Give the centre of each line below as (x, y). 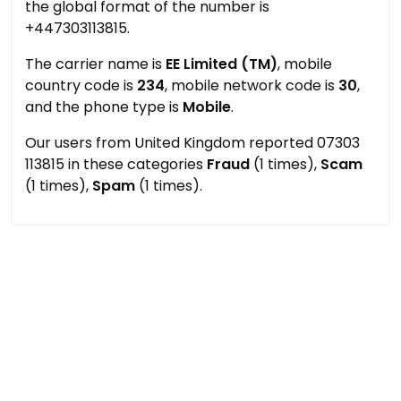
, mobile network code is (252, 85)
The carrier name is (95, 64)
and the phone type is (104, 107)
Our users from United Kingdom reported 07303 (192, 143)
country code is (81, 85)
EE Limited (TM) (222, 64)
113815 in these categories (116, 164)
